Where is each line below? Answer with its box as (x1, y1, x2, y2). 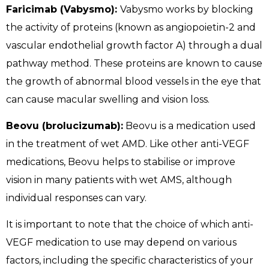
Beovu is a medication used (123, 119, 256, 131)
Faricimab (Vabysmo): (6, 3, 120, 15)
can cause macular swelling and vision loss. (6, 93, 210, 105)
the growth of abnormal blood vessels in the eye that (6, 75, 261, 87)
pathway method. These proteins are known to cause (6, 57, 262, 69)
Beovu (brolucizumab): (6, 119, 123, 131)
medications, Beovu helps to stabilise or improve (6, 156, 235, 168)
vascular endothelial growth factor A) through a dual (6, 39, 262, 51)
